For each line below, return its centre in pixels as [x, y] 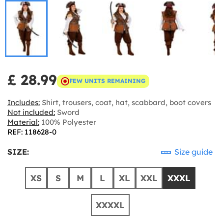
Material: [23, 122]
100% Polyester [68, 122]
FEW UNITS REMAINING [107, 81]
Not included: [31, 112]
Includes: [24, 102]
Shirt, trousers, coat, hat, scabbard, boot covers [125, 102]
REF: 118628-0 [32, 132]
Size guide [192, 151]
